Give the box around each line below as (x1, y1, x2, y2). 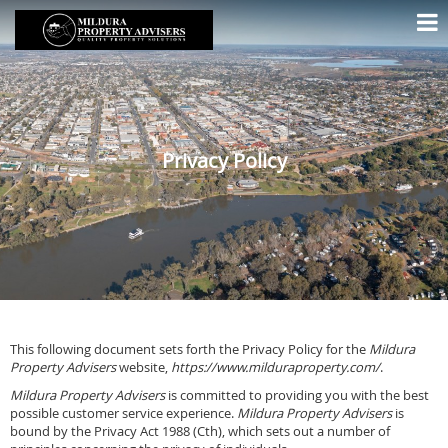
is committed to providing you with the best (165, 386, 429, 404)
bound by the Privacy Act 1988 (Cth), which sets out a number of (10, 422, 390, 440)
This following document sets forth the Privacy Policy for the (10, 340, 369, 358)
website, (116, 358, 171, 376)
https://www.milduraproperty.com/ (171, 358, 380, 376)
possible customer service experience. (10, 404, 237, 422)
